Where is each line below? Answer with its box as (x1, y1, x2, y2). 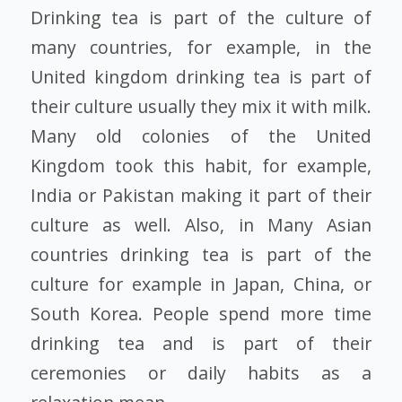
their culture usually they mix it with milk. (30, 93, 372, 118)
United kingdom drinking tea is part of (30, 64, 372, 89)
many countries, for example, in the (30, 34, 372, 59)
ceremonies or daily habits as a (30, 360, 372, 385)
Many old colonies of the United (30, 123, 372, 148)
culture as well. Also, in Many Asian (30, 212, 372, 237)
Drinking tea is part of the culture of (30, 4, 372, 30)
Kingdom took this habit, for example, (30, 153, 372, 178)
